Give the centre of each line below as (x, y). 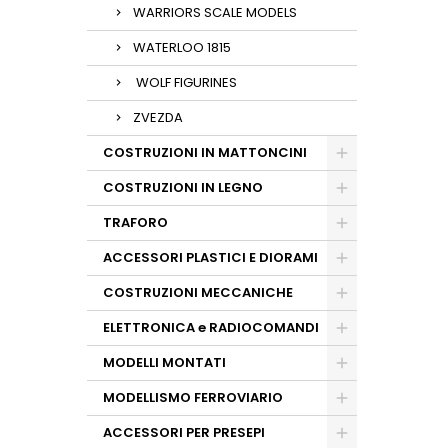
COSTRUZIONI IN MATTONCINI (205, 152)
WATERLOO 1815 (182, 47)
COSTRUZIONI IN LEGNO (183, 187)
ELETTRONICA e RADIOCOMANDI (211, 327)
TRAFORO (135, 222)
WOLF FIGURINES (185, 82)
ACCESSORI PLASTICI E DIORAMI (210, 257)
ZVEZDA (158, 117)
